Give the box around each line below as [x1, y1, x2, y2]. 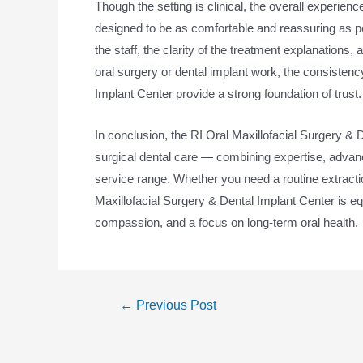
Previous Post [132, 297, 216, 312]
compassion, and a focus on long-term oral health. [95, 215, 358, 229]
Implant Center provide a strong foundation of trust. [95, 86, 361, 100]
